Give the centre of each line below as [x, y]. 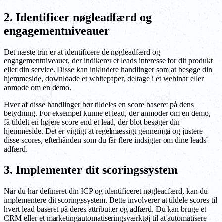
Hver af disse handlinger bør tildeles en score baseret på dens [99, 104]
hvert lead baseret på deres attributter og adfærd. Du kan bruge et [105, 209]
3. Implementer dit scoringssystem [91, 170]
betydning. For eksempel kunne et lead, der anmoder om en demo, [107, 113]
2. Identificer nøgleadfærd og [78, 17]
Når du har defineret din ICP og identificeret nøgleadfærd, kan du [106, 191]
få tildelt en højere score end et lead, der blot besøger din [92, 122]
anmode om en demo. [38, 87]
